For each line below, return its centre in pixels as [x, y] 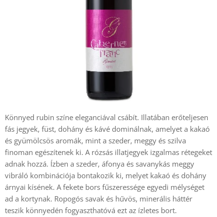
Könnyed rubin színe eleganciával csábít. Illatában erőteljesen [107, 117]
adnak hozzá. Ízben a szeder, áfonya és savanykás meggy [100, 164]
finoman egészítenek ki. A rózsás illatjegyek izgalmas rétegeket [108, 152]
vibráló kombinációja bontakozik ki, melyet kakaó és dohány [106, 175]
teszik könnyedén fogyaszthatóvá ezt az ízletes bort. [91, 210]
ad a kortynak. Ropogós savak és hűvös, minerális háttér [99, 199]
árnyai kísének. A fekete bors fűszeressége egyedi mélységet [105, 187]
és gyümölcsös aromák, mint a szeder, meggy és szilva [95, 140]
